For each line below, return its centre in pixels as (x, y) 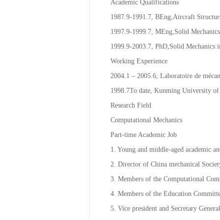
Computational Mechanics (146, 140)
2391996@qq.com (160, 7)
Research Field (131, 125)
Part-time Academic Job (144, 155)
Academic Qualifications (145, 22)
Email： (122, 7)
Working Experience (139, 81)
